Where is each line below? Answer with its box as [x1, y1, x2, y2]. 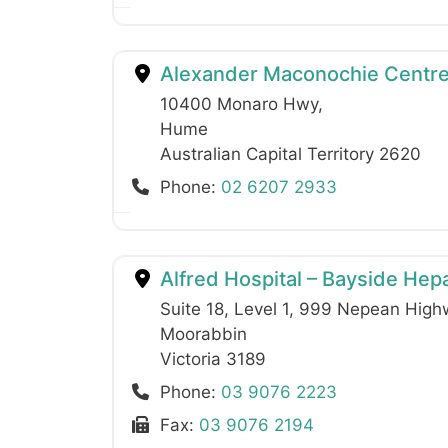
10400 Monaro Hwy [160, 93, 318, 114]
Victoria [160, 348, 226, 369]
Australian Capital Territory [160, 143, 379, 164]
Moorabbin [160, 323, 247, 344]
